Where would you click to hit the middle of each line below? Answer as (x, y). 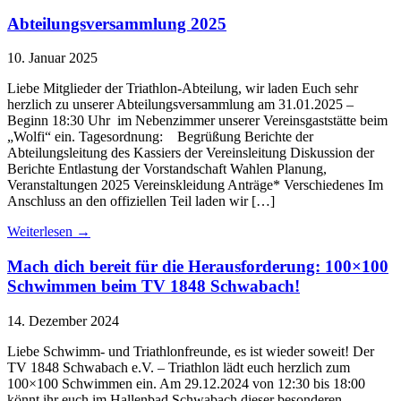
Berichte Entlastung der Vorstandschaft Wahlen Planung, (167, 169)
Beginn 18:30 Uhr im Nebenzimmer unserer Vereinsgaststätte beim (197, 121)
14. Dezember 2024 (63, 320)
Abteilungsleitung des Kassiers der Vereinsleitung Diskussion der (191, 153)
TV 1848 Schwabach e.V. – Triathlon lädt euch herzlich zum (179, 367)
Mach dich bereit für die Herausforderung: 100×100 (198, 266)
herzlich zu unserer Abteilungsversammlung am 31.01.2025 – (180, 105)
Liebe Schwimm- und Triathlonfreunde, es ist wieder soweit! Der (191, 351)
